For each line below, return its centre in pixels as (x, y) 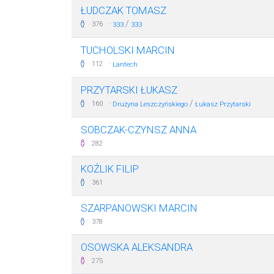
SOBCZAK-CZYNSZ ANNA (139, 130)
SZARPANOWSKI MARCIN (139, 208)
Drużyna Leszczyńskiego (150, 104)
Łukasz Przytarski (223, 104)
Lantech (125, 65)
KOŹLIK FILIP (110, 169)
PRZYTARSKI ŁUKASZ (129, 90)
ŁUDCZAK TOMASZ (124, 10)
